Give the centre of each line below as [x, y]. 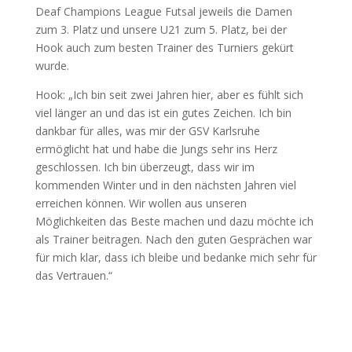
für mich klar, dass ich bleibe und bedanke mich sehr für [176, 257]
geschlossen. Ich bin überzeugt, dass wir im [145, 167]
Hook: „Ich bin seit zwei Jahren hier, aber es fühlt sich [169, 94]
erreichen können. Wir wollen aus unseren [141, 203]
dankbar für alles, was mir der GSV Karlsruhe [147, 130]
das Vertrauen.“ [73, 275]
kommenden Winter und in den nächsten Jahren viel [165, 185]
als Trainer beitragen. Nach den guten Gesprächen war [173, 239]
